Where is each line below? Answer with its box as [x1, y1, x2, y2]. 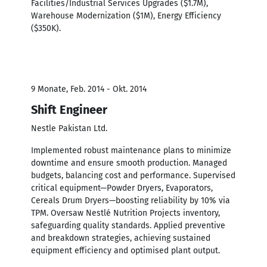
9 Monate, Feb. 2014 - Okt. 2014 [31, 83, 147, 94]
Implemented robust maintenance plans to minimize [31, 145, 231, 156]
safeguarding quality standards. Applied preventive [31, 220, 225, 231]
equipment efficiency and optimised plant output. [31, 245, 220, 256]
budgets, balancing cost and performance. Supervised [31, 170, 235, 181]
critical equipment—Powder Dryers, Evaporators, [31, 182, 213, 193]
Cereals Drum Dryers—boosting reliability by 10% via [31, 195, 230, 206]
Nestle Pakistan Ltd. [31, 123, 107, 133]
